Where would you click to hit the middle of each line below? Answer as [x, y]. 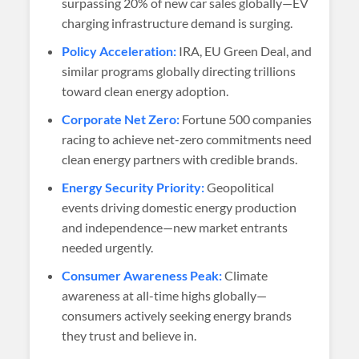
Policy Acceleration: [119, 51]
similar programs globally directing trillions [179, 71]
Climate [245, 275]
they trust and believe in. [129, 335]
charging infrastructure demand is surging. [177, 23]
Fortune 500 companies [246, 119]
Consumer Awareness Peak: [142, 275]
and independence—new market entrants [175, 227]
